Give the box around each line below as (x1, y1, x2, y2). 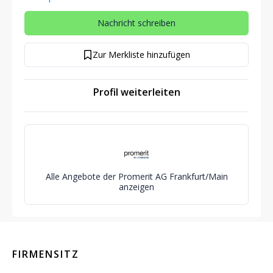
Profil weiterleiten (93, 85, 180, 99)
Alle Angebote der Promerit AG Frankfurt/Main (45, 171, 228, 182)
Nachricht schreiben (97, 17, 175, 29)
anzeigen (119, 181, 154, 193)
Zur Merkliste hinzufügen (93, 49, 190, 60)
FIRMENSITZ (12, 247, 79, 261)
